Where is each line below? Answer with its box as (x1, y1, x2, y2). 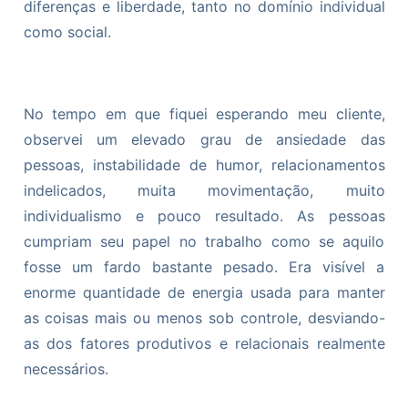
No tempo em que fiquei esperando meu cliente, (23, 105, 385, 124)
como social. (23, 23, 111, 42)
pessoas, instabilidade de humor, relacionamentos (23, 156, 385, 175)
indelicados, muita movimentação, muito (23, 181, 385, 200)
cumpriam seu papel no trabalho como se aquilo (23, 232, 385, 251)
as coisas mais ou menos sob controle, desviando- (23, 309, 385, 328)
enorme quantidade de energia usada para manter (23, 283, 385, 302)
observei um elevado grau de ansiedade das (23, 130, 385, 149)
